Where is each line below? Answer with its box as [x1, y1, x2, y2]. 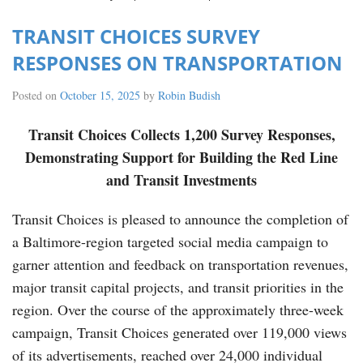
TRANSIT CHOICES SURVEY [12, 23, 260, 49]
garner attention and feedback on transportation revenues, [12, 254, 348, 274]
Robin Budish [158, 88, 220, 103]
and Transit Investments [106, 169, 257, 190]
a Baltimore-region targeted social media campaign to [12, 232, 328, 251]
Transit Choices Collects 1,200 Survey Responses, [28, 124, 335, 145]
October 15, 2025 [60, 88, 140, 103]
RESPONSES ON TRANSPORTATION [12, 49, 343, 76]
